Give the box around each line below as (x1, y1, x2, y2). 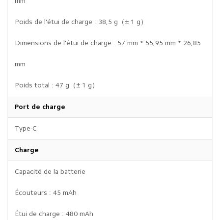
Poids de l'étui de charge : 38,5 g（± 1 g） (15, 18, 147, 25)
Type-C (15, 124, 37, 132)
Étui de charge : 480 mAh (15, 210, 93, 217)
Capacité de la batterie (15, 167, 85, 175)
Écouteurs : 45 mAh (15, 189, 77, 196)
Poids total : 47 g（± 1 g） (15, 81, 99, 88)
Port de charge (15, 103, 65, 110)
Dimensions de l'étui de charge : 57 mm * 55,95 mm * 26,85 (15, 39, 201, 46)
